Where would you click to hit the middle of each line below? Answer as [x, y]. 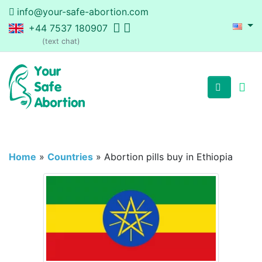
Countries [70, 157]
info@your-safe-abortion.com [83, 12]
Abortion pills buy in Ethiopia [168, 157]
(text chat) [61, 41]
